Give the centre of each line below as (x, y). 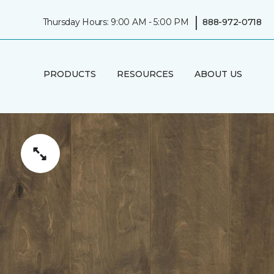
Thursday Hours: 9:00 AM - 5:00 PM (116, 22)
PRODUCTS (69, 74)
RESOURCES (145, 74)
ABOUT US (218, 74)
